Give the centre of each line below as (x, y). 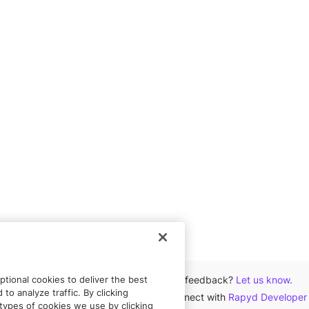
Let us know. (264, 280)
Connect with (196, 297)
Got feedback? (200, 280)
